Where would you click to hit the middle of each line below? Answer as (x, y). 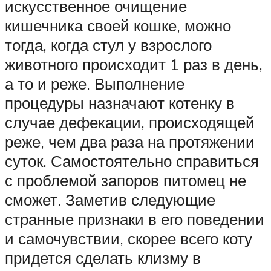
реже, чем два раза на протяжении (130, 141)
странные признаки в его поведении (135, 219)
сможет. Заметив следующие (110, 199)
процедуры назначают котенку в (120, 103)
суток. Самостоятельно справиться (132, 161)
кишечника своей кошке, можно (118, 25)
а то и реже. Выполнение (95, 83)
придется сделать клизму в (103, 257)
